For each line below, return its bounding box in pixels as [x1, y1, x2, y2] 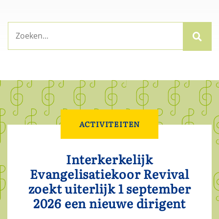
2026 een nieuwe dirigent [33, 194, 186, 212]
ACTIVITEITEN [79, 118, 140, 130]
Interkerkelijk [66, 150, 153, 168]
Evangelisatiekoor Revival [30, 164, 189, 183]
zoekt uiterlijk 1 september [28, 179, 191, 197]
